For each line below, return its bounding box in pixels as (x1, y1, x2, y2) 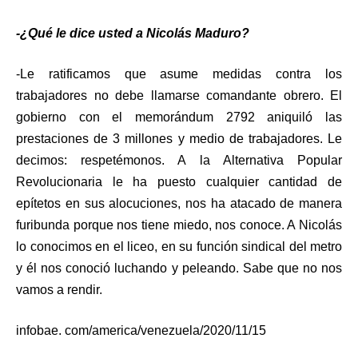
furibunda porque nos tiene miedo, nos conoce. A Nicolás (16, 218, 342, 233)
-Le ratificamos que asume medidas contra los (16, 67, 342, 82)
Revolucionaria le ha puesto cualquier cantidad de (16, 175, 342, 189)
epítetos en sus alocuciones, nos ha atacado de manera (16, 197, 342, 211)
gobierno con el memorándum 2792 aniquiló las (16, 110, 342, 125)
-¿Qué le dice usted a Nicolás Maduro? (16, 26, 249, 41)
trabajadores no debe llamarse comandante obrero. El (16, 89, 342, 103)
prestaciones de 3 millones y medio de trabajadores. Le (16, 132, 342, 146)
